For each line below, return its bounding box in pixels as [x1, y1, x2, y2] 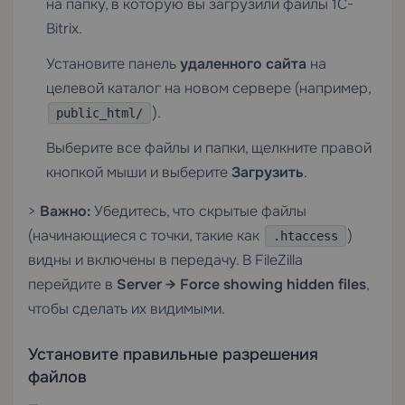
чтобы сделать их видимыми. [28, 299, 225, 318]
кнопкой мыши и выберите [46, 163, 231, 182]
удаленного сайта [180, 54, 306, 73]
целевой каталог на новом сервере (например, [46, 79, 371, 98]
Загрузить [231, 163, 304, 182]
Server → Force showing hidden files [117, 275, 366, 294]
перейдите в [28, 275, 117, 294]
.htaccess [273, 229, 338, 243]
